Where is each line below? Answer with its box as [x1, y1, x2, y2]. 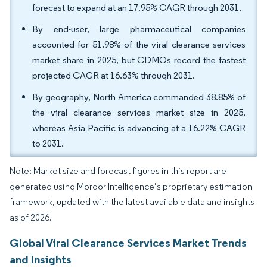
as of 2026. [10, 212, 52, 223]
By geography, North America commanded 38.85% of [32, 91, 246, 103]
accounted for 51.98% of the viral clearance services [32, 39, 246, 50]
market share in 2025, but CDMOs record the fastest [32, 54, 246, 66]
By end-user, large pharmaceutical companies [32, 23, 246, 35]
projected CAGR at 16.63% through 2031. [32, 70, 195, 81]
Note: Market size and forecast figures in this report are [10, 165, 226, 176]
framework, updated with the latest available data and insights [10, 196, 254, 207]
